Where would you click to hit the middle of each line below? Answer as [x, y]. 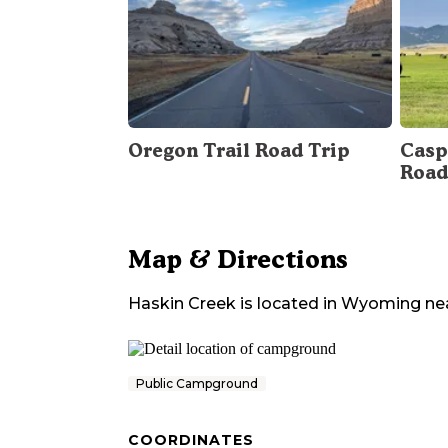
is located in [286, 303]
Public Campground [197, 383]
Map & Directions [238, 258]
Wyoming [381, 303]
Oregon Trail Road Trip [239, 150]
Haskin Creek [182, 303]
